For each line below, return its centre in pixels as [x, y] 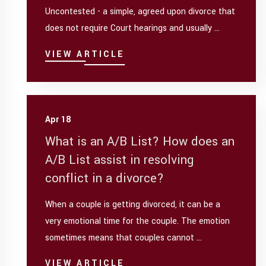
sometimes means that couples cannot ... [123, 238]
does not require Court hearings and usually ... [132, 28]
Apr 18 [58, 119]
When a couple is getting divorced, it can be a [132, 205]
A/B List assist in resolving [119, 160]
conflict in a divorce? [104, 178]
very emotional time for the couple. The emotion [137, 221]
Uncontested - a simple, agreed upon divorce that [140, 12]
